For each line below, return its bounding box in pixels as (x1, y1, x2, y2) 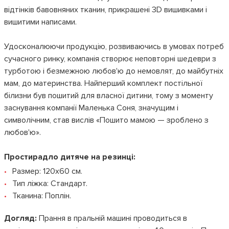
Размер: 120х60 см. (12, 166, 82, 176)
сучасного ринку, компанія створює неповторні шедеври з (4, 54, 216, 64)
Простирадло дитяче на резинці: (4, 152, 135, 162)
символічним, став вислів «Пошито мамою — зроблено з (4, 115, 209, 125)
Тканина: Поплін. (12, 191, 71, 201)
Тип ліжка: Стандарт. (12, 178, 87, 189)
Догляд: (4, 213, 39, 223)
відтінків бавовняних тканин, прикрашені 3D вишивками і (4, 5, 207, 15)
